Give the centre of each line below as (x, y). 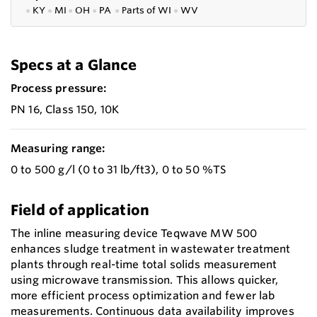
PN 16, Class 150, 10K (65, 109)
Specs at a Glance (74, 64)
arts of (142, 10)
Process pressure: (59, 88)
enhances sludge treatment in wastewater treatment (151, 248)
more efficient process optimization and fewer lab (143, 295)
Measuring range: (58, 148)
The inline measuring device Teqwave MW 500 (134, 233)
